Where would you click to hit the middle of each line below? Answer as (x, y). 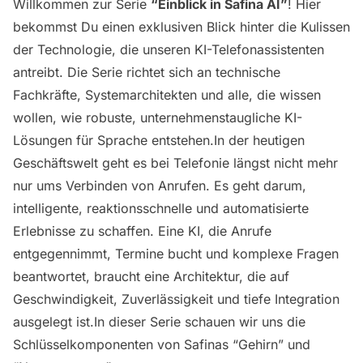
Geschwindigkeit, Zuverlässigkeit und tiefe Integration (176, 299)
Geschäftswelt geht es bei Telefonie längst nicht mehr (175, 162)
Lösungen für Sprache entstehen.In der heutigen (159, 140)
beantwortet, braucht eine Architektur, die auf (151, 276)
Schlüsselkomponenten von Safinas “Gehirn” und (162, 344)
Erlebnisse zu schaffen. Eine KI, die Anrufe (142, 231)
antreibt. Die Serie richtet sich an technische (147, 72)
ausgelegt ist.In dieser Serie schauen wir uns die (159, 321)
